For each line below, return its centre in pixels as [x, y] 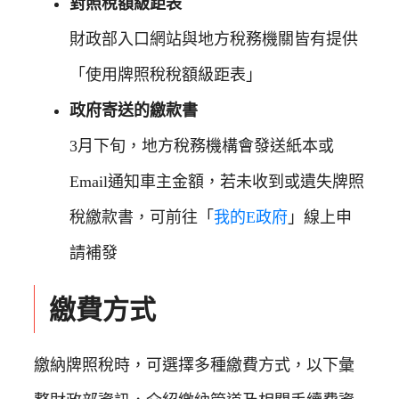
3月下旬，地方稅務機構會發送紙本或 [202, 147]
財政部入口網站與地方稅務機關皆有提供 [214, 40]
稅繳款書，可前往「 [142, 218]
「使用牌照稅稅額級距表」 [166, 75]
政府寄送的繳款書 [134, 111]
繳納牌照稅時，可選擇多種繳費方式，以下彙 [194, 365]
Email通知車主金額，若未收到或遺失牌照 [217, 182]
